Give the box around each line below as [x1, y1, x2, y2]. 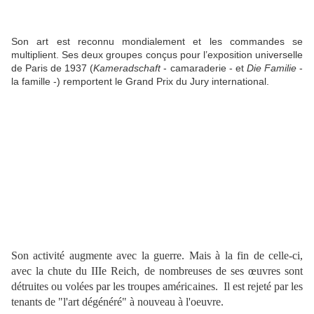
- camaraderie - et [161, 62, 247, 74]
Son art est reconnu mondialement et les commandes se [11, 36, 303, 48]
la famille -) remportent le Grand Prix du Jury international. [11, 76, 269, 88]
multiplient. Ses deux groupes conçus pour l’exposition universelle [11, 49, 303, 61]
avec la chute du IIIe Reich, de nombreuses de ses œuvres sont [11, 265, 303, 278]
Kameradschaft [93, 62, 161, 74]
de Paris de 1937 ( [11, 62, 94, 74]
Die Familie [246, 62, 296, 74]
